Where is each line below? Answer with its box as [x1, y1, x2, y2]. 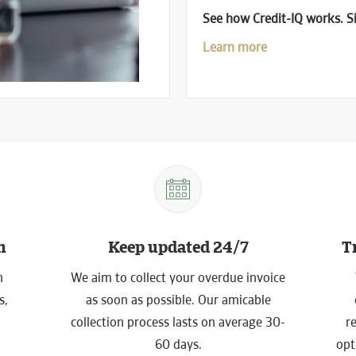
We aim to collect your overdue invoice [71, 269, 285, 286]
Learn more [203, 39, 267, 56]
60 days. [154, 336, 202, 353]
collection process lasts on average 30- [71, 314, 285, 331]
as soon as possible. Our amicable [85, 292, 271, 308]
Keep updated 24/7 [107, 236, 249, 257]
